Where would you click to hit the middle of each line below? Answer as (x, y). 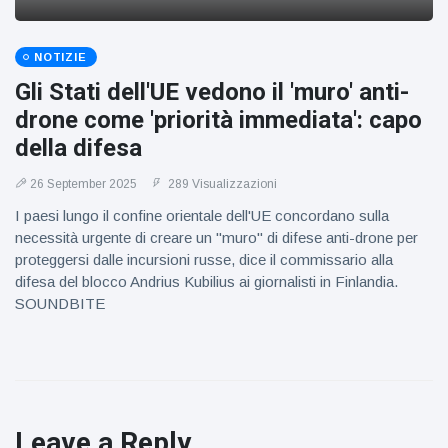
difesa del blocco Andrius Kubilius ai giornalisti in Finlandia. (206, 281)
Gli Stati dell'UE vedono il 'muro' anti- (212, 92)
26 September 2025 (83, 184)
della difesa (78, 148)
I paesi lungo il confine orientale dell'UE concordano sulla (202, 215)
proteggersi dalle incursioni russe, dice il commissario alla (204, 259)
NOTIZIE (60, 57)
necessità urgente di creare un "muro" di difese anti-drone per (216, 237)
